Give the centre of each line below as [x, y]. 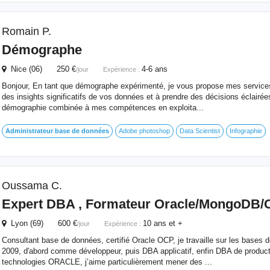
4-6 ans [154, 69]
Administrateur [29, 131]
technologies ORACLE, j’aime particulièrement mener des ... [107, 262]
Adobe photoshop [144, 131]
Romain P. [26, 31]
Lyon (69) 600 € [41, 223]
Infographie [246, 131]
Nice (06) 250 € [41, 69]
